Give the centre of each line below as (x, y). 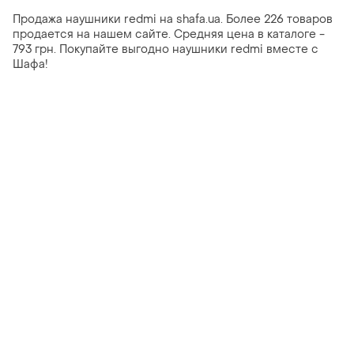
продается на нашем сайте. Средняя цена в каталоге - (169, 35)
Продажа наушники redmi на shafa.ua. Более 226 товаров (173, 20)
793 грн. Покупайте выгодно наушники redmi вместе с (166, 50)
